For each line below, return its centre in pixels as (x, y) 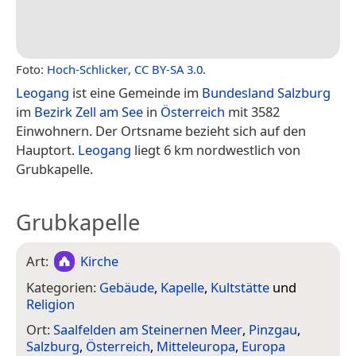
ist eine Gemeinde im (135, 92)
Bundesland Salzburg (266, 92)
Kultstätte (240, 287)
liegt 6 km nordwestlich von (216, 149)
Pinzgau (273, 330)
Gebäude (127, 287)
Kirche (100, 261)
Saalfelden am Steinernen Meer (148, 330)
